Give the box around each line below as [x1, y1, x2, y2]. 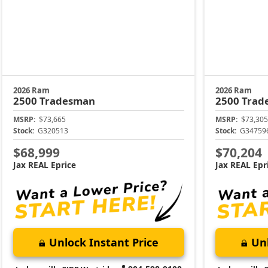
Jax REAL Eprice [13, 159, 76, 170]
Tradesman [39, 94, 95, 108]
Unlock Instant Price [48, 234, 159, 249]
